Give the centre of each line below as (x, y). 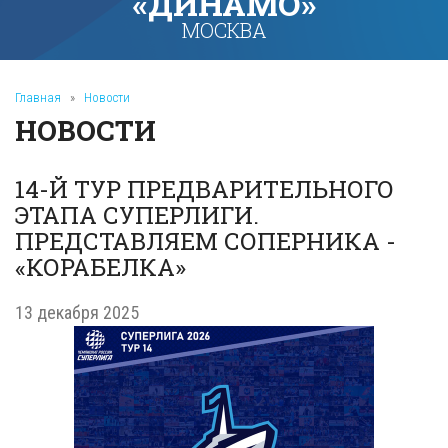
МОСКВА (224, 30)
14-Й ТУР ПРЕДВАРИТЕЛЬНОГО (204, 189)
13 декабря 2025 (77, 312)
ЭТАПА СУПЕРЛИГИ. (137, 215)
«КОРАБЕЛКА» (100, 267)
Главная (38, 97)
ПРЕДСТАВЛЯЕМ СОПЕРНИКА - (205, 241)
